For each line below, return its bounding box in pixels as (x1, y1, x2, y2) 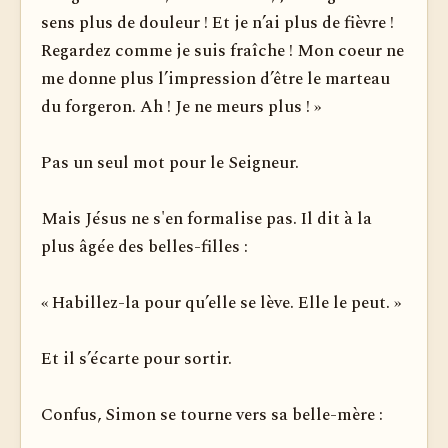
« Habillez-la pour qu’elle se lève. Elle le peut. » (41, 290, 401, 316)
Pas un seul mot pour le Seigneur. (41, 150, 299, 176)
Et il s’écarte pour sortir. (41, 346, 232, 372)
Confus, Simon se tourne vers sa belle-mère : (41, 402, 383, 428)
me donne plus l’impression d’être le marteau (41, 66, 390, 92)
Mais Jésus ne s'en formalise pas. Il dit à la (41, 206, 372, 232)
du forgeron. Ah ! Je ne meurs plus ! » (41, 94, 321, 120)
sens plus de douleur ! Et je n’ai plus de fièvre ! (41, 10, 394, 36)
